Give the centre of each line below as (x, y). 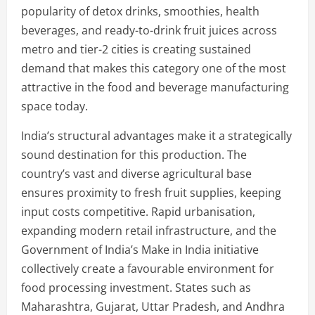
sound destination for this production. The (134, 154)
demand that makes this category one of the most (154, 68)
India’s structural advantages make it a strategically (156, 135)
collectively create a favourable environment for (148, 268)
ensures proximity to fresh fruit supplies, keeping (151, 192)
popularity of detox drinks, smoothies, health (140, 11)
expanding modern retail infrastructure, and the (149, 230)
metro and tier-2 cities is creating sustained (136, 49)
